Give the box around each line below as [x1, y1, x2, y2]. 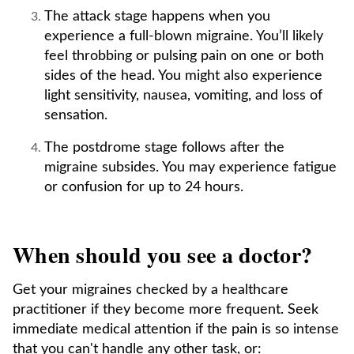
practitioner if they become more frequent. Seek [13, 303, 318, 317]
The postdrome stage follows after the [44, 141, 284, 155]
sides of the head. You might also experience [44, 69, 322, 83]
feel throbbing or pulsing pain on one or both [44, 49, 324, 63]
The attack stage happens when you [44, 9, 270, 24]
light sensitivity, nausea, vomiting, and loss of [44, 88, 322, 103]
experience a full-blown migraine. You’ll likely [44, 29, 323, 43]
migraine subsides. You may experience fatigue [44, 160, 337, 175]
